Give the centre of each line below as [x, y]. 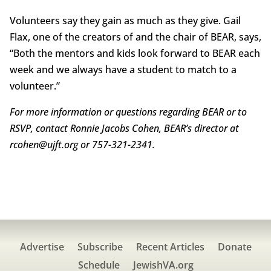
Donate [234, 247]
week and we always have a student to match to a [123, 70]
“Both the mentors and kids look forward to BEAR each [135, 54]
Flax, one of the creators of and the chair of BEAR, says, [135, 37]
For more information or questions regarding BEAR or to [128, 112]
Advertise [42, 247]
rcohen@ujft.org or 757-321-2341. [82, 145]
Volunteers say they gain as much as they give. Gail [125, 21]
